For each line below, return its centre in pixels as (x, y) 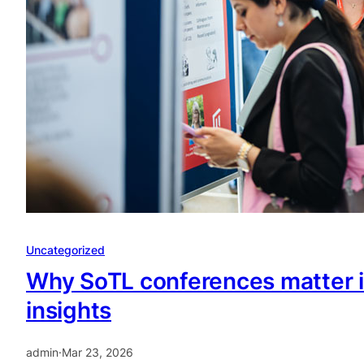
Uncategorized (65, 250)
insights (69, 311)
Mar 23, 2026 (97, 353)
